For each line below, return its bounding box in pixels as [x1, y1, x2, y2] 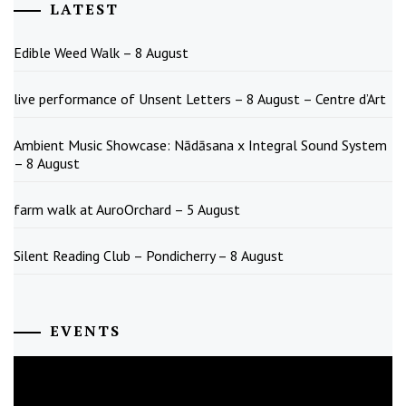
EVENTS [50, 321, 121, 342]
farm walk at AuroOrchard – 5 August [14, 200, 240, 219]
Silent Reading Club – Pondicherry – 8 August [14, 246, 284, 266]
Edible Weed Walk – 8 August [14, 43, 188, 63]
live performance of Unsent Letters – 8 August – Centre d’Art [14, 90, 386, 109]
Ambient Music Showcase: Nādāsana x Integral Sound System [14, 136, 387, 155]
